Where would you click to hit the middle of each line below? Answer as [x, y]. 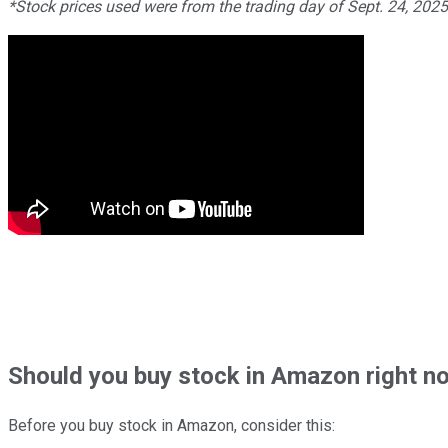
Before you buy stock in [90, 425]
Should [48, 375]
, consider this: [284, 425]
